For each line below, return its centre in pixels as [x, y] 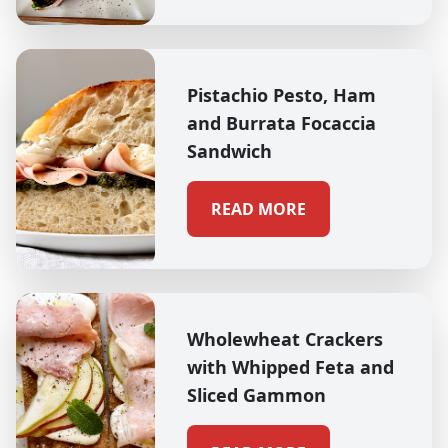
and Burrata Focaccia [281, 122]
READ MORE [258, 208]
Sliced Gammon [256, 394]
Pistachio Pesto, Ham [281, 94]
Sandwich [229, 150]
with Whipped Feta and [290, 366]
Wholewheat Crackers [284, 338]
